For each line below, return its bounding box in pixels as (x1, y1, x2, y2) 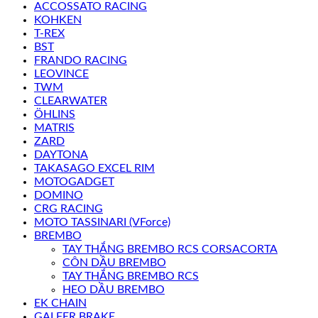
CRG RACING (34, 202, 103, 214)
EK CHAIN (34, 297, 87, 309)
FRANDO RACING (34, 54, 127, 66)
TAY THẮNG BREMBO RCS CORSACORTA (62, 243, 278, 255)
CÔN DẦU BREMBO (62, 256, 166, 268)
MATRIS (34, 121, 75, 133)
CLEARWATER (34, 94, 107, 106)
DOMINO (34, 189, 83, 201)
